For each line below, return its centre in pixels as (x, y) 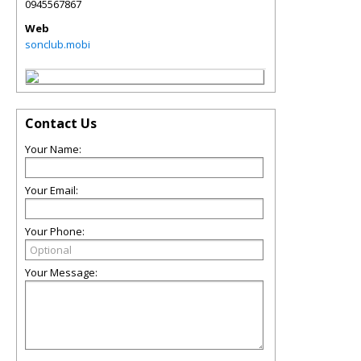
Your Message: (61, 272)
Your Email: (52, 190)
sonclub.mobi (58, 44)
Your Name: (53, 149)
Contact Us (61, 123)
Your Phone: (55, 231)
